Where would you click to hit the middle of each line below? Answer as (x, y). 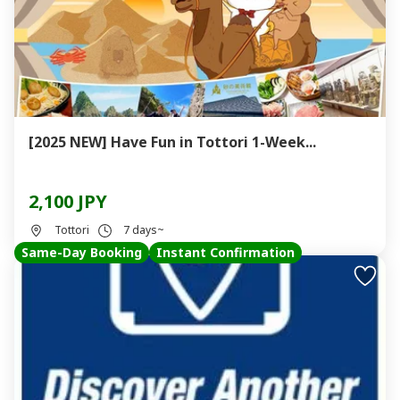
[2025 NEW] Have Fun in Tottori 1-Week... (172, 142)
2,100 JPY (68, 201)
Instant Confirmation (225, 252)
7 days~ (144, 230)
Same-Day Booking (82, 252)
